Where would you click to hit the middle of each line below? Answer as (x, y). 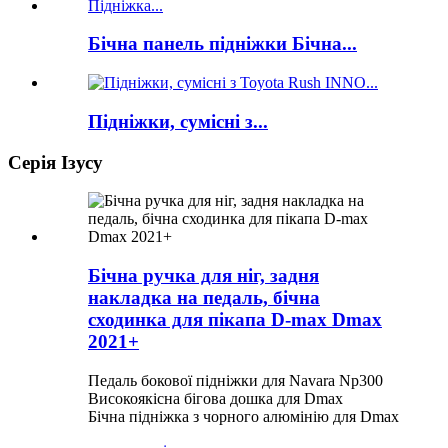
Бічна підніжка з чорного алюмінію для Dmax (243, 416)
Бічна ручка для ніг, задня (203, 275)
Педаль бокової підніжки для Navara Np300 (235, 380)
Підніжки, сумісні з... (178, 121)
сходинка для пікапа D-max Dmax (235, 319)
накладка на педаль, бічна (204, 297)
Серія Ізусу (55, 162)
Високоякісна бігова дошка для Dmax (215, 398)
